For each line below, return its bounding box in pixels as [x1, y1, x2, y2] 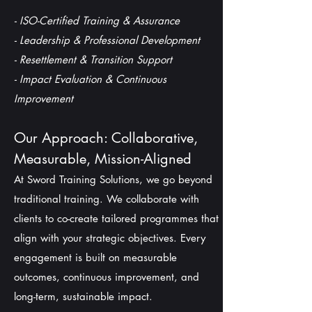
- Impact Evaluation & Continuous [14, 72, 166, 86]
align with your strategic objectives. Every [14, 231, 205, 244]
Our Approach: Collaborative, [14, 129, 198, 147]
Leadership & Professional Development [19, 33, 200, 47]
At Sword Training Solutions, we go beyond [14, 173, 212, 186]
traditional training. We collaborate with [14, 192, 199, 205]
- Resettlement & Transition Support [14, 53, 172, 66]
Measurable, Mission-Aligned [14, 150, 192, 168]
